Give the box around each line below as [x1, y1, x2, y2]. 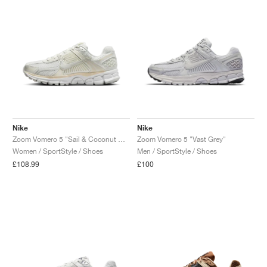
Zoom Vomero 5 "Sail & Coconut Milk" [118, 134, 125, 144]
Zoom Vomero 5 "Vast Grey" [137, 134, 226, 144]
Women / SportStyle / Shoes [13, 146, 103, 156]
